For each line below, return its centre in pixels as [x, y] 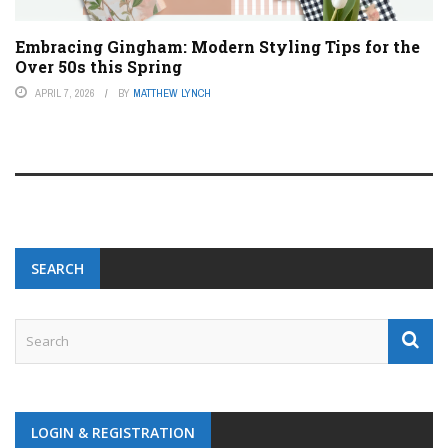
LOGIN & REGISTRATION [113, 433]
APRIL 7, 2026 [65, 93]
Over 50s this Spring [98, 67]
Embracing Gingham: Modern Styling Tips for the [217, 47]
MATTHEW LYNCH [172, 93]
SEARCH [57, 269]
